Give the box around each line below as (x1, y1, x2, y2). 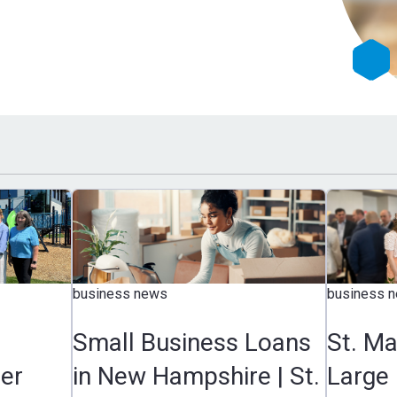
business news (72, 284, 167, 302)
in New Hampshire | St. (72, 361, 320, 391)
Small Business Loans (72, 327, 311, 357)
